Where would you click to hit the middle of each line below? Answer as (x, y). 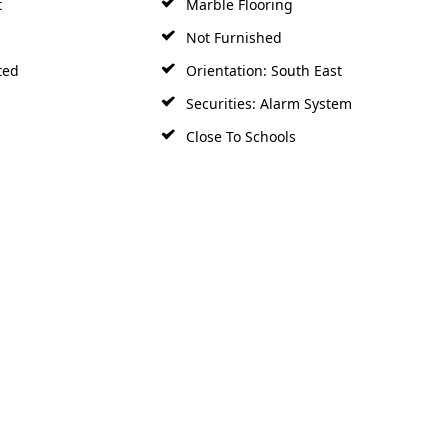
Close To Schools (239, 121)
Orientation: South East (262, 55)
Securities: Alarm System (267, 88)
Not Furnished (232, 22)
